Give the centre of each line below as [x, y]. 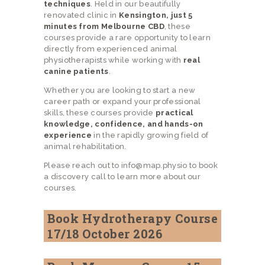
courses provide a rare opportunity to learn [127, 37]
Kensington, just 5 [156, 15]
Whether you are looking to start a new [120, 90]
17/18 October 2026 [105, 233]
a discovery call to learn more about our [122, 176]
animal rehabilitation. [85, 146]
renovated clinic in [82, 15]
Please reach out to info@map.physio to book [131, 165]
